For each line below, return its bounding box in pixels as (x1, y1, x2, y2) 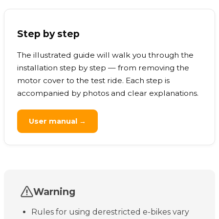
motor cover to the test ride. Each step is (17, 76, 170, 86)
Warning (33, 186, 75, 198)
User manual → (29, 117, 86, 126)
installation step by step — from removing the (17, 63, 189, 73)
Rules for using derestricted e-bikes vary (31, 207, 189, 217)
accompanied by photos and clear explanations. (17, 88, 198, 98)
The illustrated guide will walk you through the (17, 50, 194, 60)
